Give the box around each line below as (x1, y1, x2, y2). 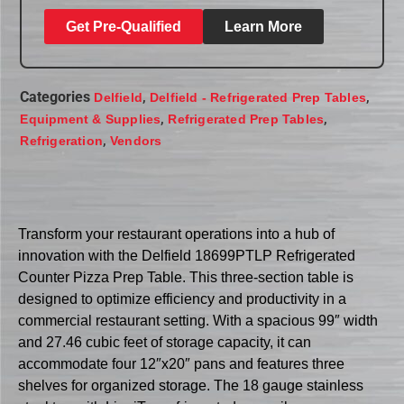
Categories (20, 87, 91, 106)
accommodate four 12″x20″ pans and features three (18, 356, 344, 372)
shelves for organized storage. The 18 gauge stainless (18, 378, 363, 394)
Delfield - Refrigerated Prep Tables (150, 89, 366, 105)
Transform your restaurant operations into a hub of (18, 226, 335, 243)
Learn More (225, 18, 303, 34)
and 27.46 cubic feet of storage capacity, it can (18, 335, 311, 351)
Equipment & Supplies (20, 111, 161, 126)
